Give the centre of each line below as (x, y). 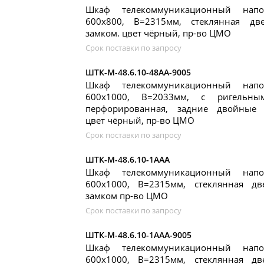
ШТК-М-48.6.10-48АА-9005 (138, 72)
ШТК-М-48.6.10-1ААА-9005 (138, 235)
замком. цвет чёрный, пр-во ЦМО (158, 33)
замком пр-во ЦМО (127, 196)
